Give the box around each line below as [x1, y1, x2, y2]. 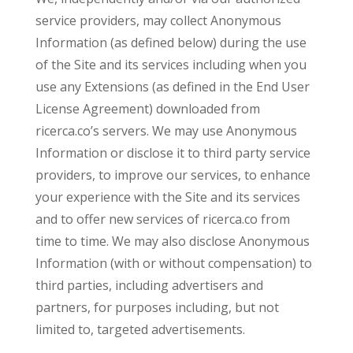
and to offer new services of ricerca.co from [35, 210, 290, 228]
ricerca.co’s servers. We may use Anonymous [35, 122, 297, 139]
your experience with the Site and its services [35, 188, 300, 206]
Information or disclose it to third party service [35, 144, 310, 162]
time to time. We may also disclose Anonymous [35, 232, 310, 250]
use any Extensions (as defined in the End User [35, 78, 310, 95]
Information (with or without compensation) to [35, 255, 312, 272]
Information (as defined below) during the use [35, 34, 307, 51]
